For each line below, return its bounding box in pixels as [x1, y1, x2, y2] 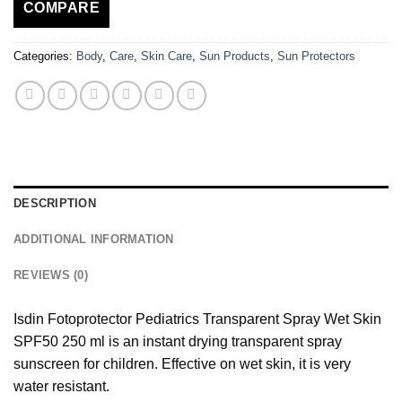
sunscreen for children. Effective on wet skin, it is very [13, 355, 351, 371]
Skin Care [141, 48, 192, 63]
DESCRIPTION [13, 196, 96, 210]
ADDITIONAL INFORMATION [13, 232, 174, 246]
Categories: [13, 48, 76, 63]
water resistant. [13, 378, 109, 394]
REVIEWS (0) [13, 267, 88, 282]
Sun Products [199, 48, 270, 63]
